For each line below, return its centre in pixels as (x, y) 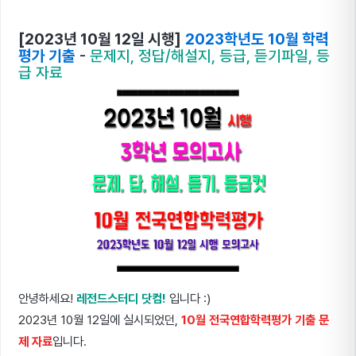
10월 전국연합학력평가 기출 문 (255, 320)
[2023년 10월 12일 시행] (100, 39)
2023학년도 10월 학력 (257, 39)
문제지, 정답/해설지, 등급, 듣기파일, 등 (210, 56)
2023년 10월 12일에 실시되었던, (100, 320)
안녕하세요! (47, 298)
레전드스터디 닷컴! (121, 298)
